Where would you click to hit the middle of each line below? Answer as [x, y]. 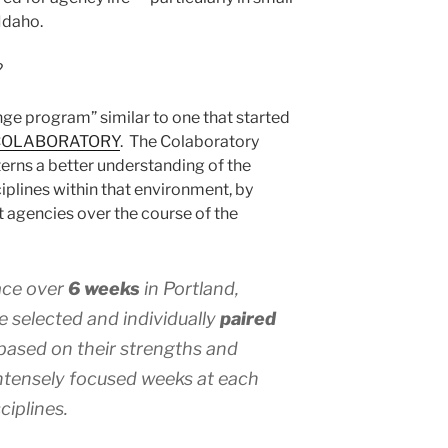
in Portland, [189, 289]
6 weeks [104, 289]
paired [248, 319]
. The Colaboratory [189, 142]
